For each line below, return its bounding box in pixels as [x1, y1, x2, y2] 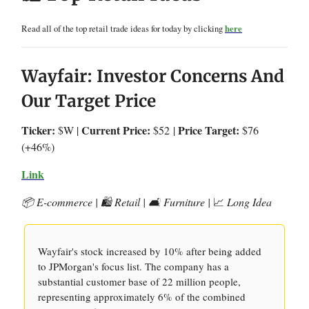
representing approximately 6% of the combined [38, 290, 246, 303]
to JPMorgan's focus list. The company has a [38, 259, 229, 273]
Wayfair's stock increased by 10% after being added [38, 244, 261, 258]
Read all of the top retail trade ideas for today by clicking [21, 22, 225, 34]
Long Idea [224, 195, 272, 209]
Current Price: [81, 122, 153, 138]
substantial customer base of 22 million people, [38, 275, 241, 288]
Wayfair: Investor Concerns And [21, 66, 284, 87]
